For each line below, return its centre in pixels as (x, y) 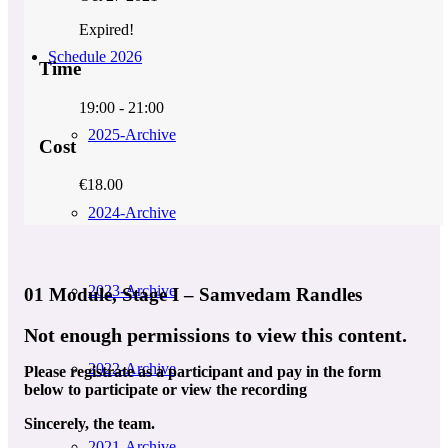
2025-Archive (132, 134)
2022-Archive (132, 368)
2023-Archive (132, 290)
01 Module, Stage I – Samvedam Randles (193, 294)
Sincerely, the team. (89, 424)
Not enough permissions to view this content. (215, 335)
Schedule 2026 (95, 56)
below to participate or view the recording (165, 390)
